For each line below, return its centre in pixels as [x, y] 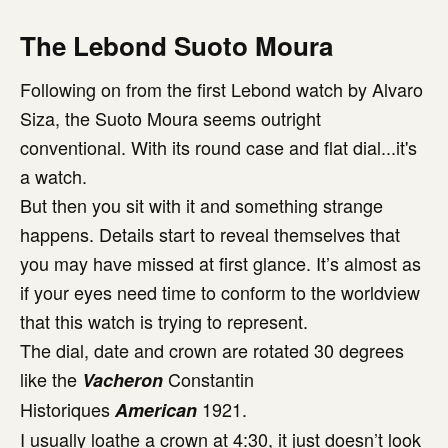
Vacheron [122, 380]
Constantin [208, 379]
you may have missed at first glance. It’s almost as [220, 263]
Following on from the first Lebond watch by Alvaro [221, 89]
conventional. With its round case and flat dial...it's [218, 147]
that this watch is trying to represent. [164, 321]
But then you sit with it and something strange [201, 205]
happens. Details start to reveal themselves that [210, 234]
